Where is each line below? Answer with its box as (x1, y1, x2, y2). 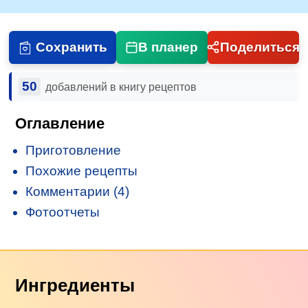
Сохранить (35, 39, 107, 54)
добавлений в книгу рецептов (45, 80, 197, 93)
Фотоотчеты (25, 204, 100, 219)
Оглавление (15, 114, 105, 132)
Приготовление (25, 142, 122, 157)
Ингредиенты (15, 275, 135, 295)
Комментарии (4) (25, 184, 130, 199)
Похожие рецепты (25, 163, 138, 178)
